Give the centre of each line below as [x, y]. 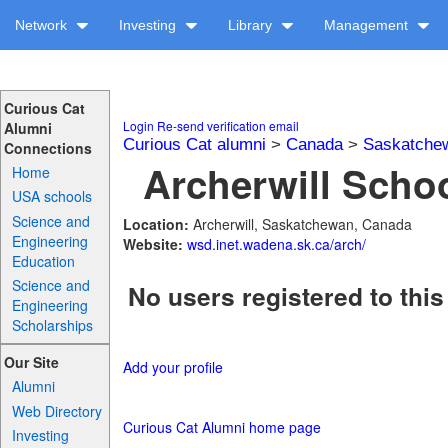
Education [44, 260]
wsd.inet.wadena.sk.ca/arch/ [276, 244]
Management [368, 25]
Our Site [31, 362]
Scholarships [53, 324]
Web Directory [57, 410]
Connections [47, 148]
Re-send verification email [227, 125]
